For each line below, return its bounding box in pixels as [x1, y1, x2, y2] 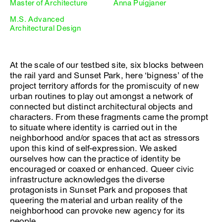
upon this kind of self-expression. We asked [10, 143, 177, 154]
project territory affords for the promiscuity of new [10, 81, 200, 91]
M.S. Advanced [10, 15, 65, 24]
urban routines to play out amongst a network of [10, 91, 193, 102]
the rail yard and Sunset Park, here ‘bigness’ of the [10, 70, 204, 81]
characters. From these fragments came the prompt [10, 112, 209, 122]
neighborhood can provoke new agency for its [10, 206, 185, 216]
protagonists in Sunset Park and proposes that [10, 185, 188, 195]
